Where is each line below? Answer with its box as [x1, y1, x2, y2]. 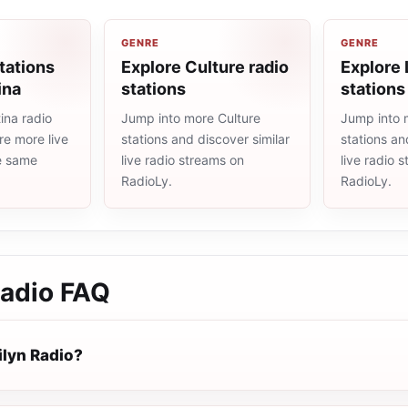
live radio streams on [121, 152, 244, 168]
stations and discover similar [121, 131, 290, 147]
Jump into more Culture [121, 110, 260, 126]
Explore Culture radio [121, 57, 289, 76]
